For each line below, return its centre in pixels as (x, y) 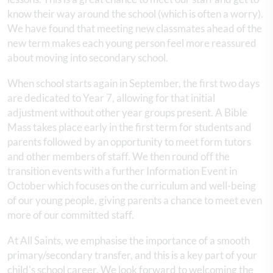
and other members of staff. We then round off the (119, 156)
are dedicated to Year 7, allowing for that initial (111, 97)
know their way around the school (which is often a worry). (135, 13)
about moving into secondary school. (88, 57)
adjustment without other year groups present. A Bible (127, 112)
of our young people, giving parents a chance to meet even (135, 200)
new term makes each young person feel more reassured (132, 43)
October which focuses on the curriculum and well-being (132, 185)
